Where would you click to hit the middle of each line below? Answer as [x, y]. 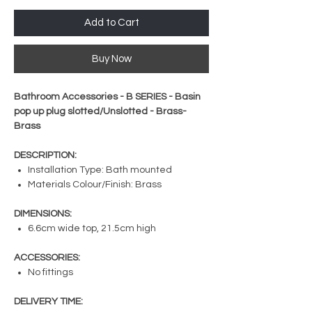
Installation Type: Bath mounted [100, 170]
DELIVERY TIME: [48, 301]
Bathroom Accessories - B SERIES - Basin [107, 96]
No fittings [50, 272]
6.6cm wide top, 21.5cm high [92, 228]
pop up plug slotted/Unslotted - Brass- [100, 111]
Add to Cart [111, 22]
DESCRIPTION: [45, 155]
